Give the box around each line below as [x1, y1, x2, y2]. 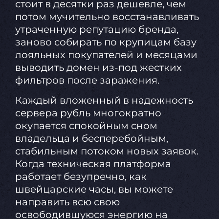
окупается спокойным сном [15, 120, 157, 132]
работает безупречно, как [15, 171, 147, 183]
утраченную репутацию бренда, [15, 23, 178, 36]
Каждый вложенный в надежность [15, 94, 193, 107]
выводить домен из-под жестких [15, 62, 182, 74]
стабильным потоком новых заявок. [15, 145, 198, 157]
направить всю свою [15, 196, 120, 208]
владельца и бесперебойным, [15, 132, 168, 145]
